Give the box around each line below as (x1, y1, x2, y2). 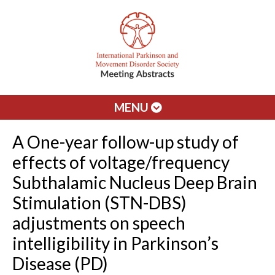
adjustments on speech (12, 212, 185, 233)
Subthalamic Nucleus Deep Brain (12, 172, 257, 193)
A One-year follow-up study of (12, 131, 239, 152)
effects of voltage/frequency (12, 152, 230, 172)
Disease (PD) (12, 253, 108, 274)
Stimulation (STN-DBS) (12, 192, 187, 213)
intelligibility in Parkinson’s (12, 233, 219, 254)
